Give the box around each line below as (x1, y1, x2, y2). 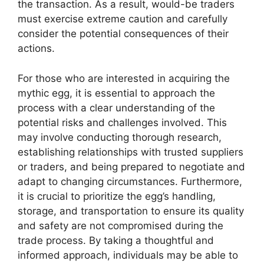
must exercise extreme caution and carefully (18, 13, 227, 25)
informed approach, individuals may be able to (18, 249, 238, 261)
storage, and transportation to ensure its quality (18, 204, 244, 217)
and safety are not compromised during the (18, 219, 223, 232)
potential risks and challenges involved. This (18, 116, 227, 128)
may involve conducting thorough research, (18, 131, 222, 143)
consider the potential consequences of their (18, 28, 229, 39)
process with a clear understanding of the (18, 101, 215, 114)
